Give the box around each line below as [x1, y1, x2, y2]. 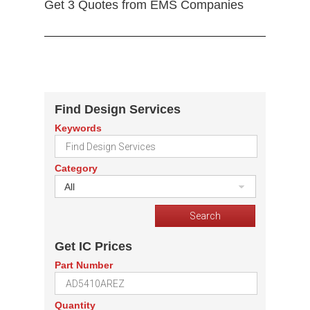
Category [55, 163, 98, 174]
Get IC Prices [55, 239, 132, 254]
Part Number [55, 259, 113, 271]
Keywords [55, 122, 102, 134]
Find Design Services [55, 102, 181, 117]
